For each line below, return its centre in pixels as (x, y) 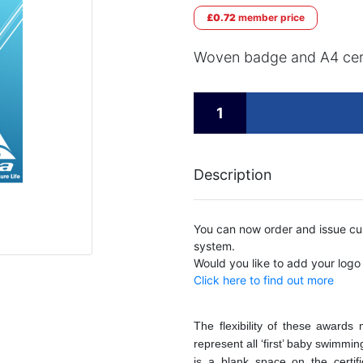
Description (233, 175)
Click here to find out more (264, 280)
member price (270, 17)
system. (214, 246)
